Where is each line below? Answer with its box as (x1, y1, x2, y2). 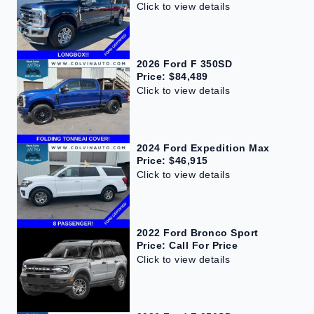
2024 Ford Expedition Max (136, 142, 270, 154)
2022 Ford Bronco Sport (136, 226, 259, 238)
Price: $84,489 (136, 70, 208, 82)
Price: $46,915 (136, 155, 208, 167)
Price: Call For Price (136, 239, 238, 251)
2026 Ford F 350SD (136, 57, 233, 69)
